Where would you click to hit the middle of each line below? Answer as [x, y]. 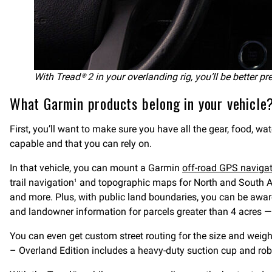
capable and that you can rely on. [81, 144]
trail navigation [42, 182]
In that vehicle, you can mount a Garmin [96, 168]
